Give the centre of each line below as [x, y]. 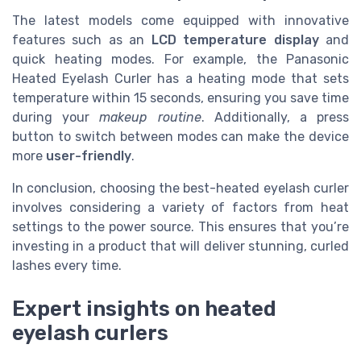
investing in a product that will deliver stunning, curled [180, 247]
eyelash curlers [90, 333]
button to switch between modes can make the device [180, 137]
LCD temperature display [235, 40]
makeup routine [150, 118]
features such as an [82, 40]
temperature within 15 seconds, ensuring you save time [180, 98]
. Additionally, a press [275, 118]
